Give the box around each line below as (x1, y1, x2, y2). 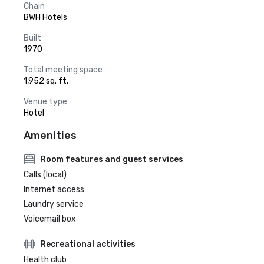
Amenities (24, 129, 77, 142)
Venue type (24, 97, 67, 107)
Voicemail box (24, 214, 76, 224)
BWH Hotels (24, 12, 67, 22)
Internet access (24, 184, 84, 194)
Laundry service (24, 199, 84, 209)
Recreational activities (40, 239, 136, 249)
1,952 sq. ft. (24, 76, 68, 86)
